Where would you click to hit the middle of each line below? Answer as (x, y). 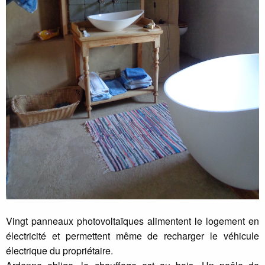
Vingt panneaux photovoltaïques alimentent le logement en (132, 221)
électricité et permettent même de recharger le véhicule (132, 235)
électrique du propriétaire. (59, 250)
